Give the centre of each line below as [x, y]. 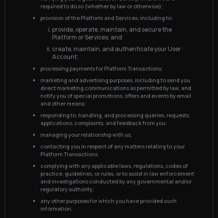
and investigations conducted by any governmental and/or [116, 181]
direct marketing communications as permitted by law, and [116, 88]
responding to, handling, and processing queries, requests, [115, 115]
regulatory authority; [67, 189]
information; [56, 209]
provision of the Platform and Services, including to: [107, 18]
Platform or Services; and [87, 37]
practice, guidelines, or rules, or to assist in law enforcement [117, 173]
